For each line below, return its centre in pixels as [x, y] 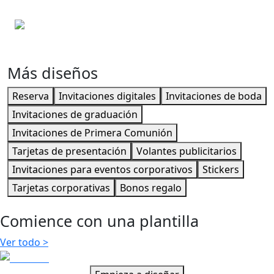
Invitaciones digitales [107, 96]
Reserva [31, 96]
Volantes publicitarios [187, 151]
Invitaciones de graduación [75, 115]
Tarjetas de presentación [69, 151]
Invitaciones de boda [214, 96]
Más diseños [53, 73]
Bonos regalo [151, 188]
